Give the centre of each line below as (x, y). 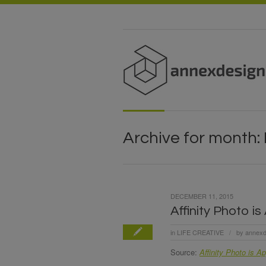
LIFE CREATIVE (200, 232)
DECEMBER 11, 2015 (202, 196)
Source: (185, 252)
